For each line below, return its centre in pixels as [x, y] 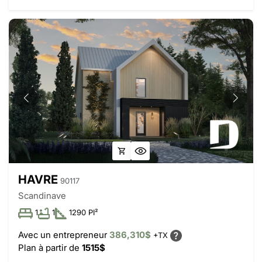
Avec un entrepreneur [64, 235]
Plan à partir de [50, 247]
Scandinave [42, 196]
